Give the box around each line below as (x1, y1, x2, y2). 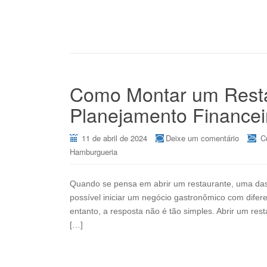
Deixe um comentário (166, 132, 239, 144)
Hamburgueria (70, 146, 117, 157)
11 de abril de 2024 (82, 132, 147, 144)
